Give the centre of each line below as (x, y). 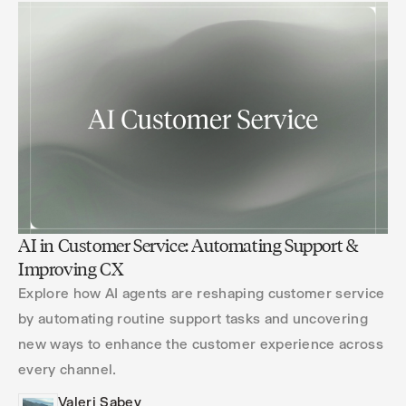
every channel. (68, 369)
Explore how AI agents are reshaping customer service (202, 293)
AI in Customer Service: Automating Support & (188, 246)
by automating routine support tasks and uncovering (193, 319)
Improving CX (71, 269)
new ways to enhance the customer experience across (201, 344)
